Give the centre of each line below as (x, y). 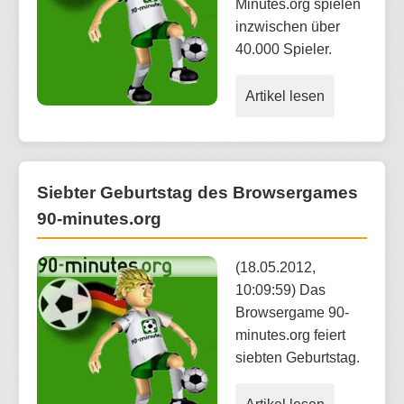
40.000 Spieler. (284, 50)
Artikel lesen (285, 96)
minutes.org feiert (290, 335)
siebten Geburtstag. (298, 357)
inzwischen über (288, 27)
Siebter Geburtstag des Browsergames (197, 193)
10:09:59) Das (280, 289)
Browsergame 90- (292, 312)
